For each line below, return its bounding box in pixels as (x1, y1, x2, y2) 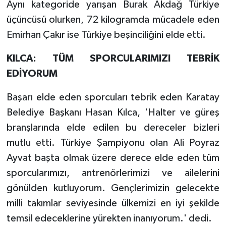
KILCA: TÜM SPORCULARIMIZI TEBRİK (6, 53, 220, 64)
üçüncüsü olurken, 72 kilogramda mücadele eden (6, 14, 220, 25)
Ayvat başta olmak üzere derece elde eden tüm (6, 152, 220, 163)
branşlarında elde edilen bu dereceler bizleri (6, 122, 220, 133)
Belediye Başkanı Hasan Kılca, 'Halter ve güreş (6, 107, 220, 118)
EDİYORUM (6, 68, 58, 79)
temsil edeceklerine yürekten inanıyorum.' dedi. (6, 213, 212, 223)
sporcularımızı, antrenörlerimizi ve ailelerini (6, 167, 220, 178)
